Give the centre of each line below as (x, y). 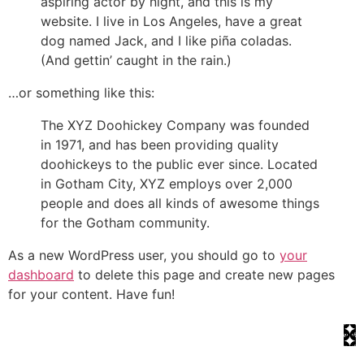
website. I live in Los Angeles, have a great (171, 22)
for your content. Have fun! (91, 295)
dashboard (41, 275)
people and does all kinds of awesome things (180, 204)
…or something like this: (81, 93)
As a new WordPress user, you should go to (144, 256)
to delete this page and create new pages (204, 275)
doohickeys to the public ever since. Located (179, 165)
